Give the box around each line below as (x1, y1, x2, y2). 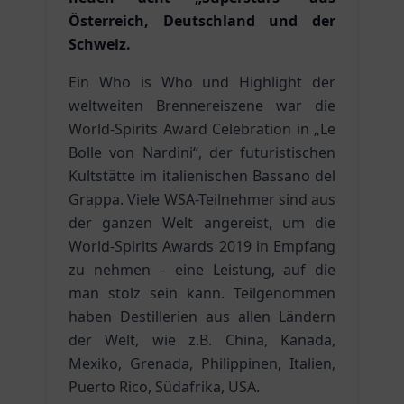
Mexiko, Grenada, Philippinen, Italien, (69, 353, 335, 373)
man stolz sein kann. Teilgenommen (69, 283, 335, 303)
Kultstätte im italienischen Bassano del (69, 166, 335, 186)
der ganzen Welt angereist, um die (69, 213, 335, 233)
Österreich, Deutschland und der (69, 11, 335, 31)
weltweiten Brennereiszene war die (69, 96, 335, 115)
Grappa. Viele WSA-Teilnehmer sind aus (69, 189, 335, 209)
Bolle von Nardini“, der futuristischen (69, 142, 335, 162)
